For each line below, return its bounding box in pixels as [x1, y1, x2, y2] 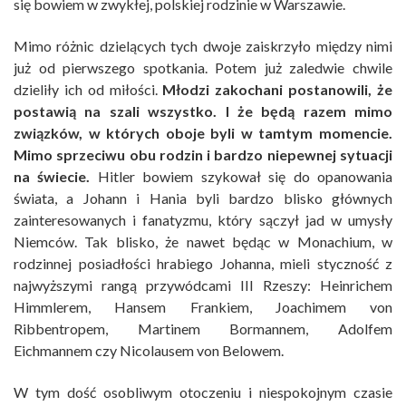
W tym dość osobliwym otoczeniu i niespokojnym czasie [14, 383, 392, 401]
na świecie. [14, 168, 91, 186]
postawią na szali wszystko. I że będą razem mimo [14, 102, 392, 121]
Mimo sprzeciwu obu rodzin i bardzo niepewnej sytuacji [14, 146, 392, 164]
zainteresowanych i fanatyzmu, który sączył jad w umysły [14, 211, 392, 229]
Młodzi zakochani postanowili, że [162, 81, 393, 99]
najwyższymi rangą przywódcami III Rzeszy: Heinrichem [14, 276, 392, 295]
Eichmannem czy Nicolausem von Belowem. [14, 342, 284, 360]
